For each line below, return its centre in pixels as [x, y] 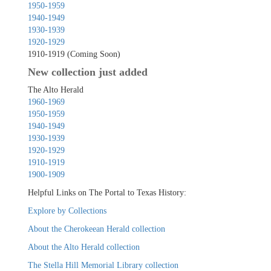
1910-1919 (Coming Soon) [74, 54]
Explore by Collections [67, 211]
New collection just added [88, 72]
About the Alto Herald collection [84, 247]
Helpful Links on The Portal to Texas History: [107, 193]
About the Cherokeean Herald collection [97, 229]
